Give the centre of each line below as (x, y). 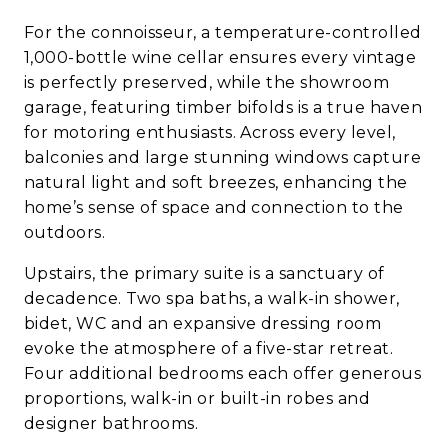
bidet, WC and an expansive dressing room (203, 324)
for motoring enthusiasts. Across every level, (210, 133)
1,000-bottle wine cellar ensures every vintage (220, 58)
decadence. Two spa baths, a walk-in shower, (212, 299)
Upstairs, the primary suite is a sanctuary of (204, 274)
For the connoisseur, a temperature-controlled (223, 33)
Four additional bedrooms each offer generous (223, 374)
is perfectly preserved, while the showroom (207, 83)
